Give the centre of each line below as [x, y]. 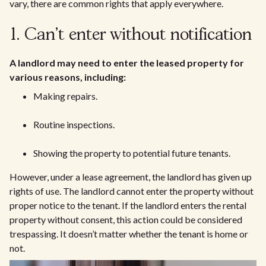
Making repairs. [65, 96]
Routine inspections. [74, 124]
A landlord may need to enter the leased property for [127, 63]
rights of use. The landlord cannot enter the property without [132, 191]
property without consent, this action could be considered [126, 219]
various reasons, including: [68, 77]
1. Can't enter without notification [131, 35]
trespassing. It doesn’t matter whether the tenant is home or [129, 234]
